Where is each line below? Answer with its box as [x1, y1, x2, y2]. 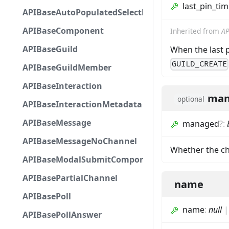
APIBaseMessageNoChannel [22, 135, 137, 147]
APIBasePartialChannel [22, 172, 118, 184]
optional [177, 94, 204, 104]
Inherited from [170, 26, 221, 36]
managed [182, 118, 219, 129]
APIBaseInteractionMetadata [22, 99, 142, 110]
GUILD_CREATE [172, 59, 227, 69]
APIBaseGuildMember [22, 62, 111, 73]
